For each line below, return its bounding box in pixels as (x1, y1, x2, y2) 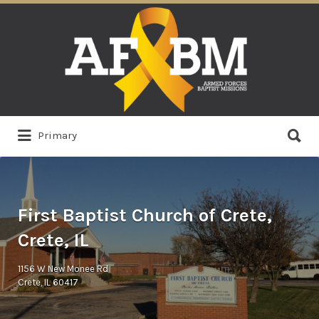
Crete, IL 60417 (18, 277, 78, 288)
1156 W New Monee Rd (18, 263, 108, 274)
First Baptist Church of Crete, (18, 204, 272, 226)
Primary (38, 129, 77, 142)
